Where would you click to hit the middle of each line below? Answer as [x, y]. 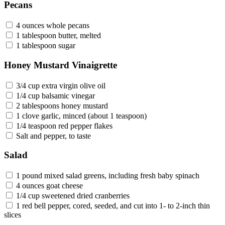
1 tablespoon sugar [46, 46]
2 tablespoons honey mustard [62, 105]
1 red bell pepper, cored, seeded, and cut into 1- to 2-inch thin [113, 206]
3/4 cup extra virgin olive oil [61, 85]
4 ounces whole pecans [53, 26]
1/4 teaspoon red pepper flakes [64, 126]
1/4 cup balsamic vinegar [55, 95]
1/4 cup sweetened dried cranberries [73, 196]
